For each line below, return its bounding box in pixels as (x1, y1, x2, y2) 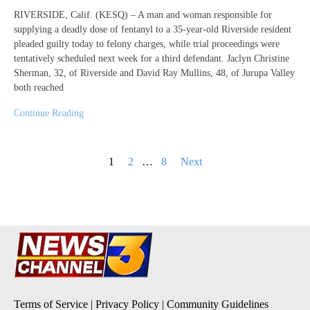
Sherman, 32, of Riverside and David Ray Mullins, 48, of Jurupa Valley (14, 67, 295, 78)
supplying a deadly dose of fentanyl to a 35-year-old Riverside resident (14, 24, 291, 35)
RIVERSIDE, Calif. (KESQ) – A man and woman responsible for (14, 9, 272, 20)
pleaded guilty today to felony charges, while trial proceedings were (14, 38, 280, 49)
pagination (13, 171, 59, 183)
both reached (14, 82, 64, 93)
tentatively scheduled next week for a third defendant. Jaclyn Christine (14, 53, 289, 64)
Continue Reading (14, 107, 84, 118)
